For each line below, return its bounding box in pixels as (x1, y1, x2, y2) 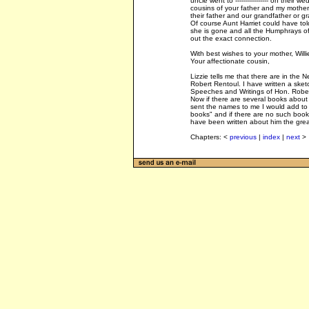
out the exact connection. (190, 34, 272, 42)
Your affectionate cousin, (190, 57, 270, 65)
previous (229, 133, 257, 141)
